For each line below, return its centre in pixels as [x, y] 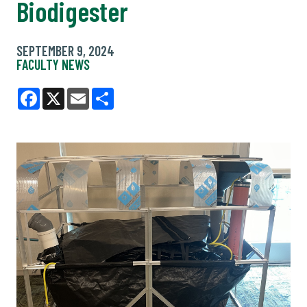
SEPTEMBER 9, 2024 [65, 51]
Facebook [66, 110]
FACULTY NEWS [53, 65]
